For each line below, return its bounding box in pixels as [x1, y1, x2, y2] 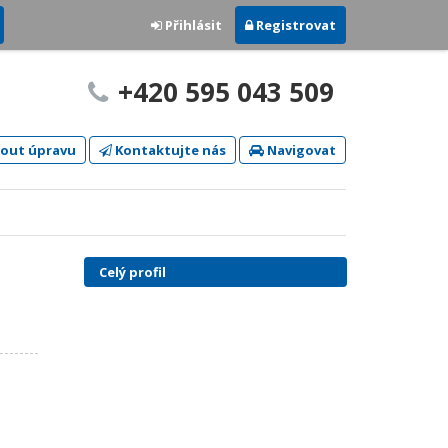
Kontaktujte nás [112, 141, 226, 159]
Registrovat [253, 16, 336, 34]
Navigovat [264, 141, 336, 159]
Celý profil [98, 263, 166, 281]
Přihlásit [162, 16, 222, 34]
